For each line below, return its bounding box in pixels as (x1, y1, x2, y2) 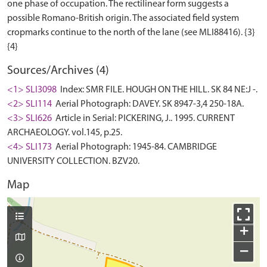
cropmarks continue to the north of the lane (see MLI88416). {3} (7, 28, 255, 38)
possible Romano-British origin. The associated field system (7, 14, 239, 23)
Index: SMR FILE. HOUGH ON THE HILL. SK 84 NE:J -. (58, 85, 257, 95)
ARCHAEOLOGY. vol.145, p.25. (7, 128, 122, 138)
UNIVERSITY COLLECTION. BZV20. (7, 157, 139, 166)
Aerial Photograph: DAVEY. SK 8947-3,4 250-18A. (54, 100, 244, 109)
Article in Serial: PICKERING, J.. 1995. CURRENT (54, 114, 235, 123)
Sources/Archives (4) (7, 65, 109, 77)
